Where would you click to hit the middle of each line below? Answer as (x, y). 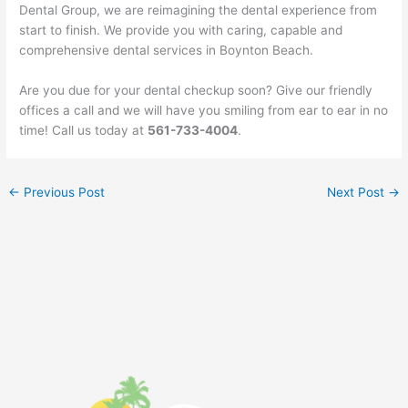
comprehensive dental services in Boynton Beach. (167, 50)
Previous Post (63, 192)
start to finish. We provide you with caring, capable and (181, 30)
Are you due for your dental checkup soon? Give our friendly (196, 90)
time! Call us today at (84, 130)
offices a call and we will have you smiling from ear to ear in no (204, 110)
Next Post (357, 192)
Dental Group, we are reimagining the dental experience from (199, 10)
